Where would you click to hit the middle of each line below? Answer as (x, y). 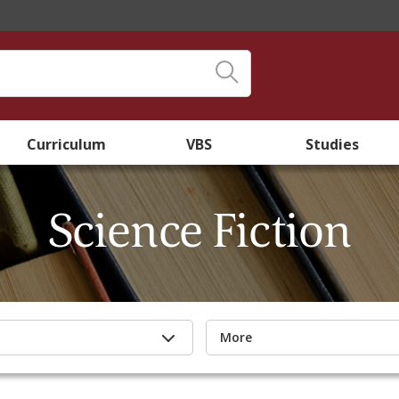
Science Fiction (199, 233)
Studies (333, 144)
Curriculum (67, 144)
